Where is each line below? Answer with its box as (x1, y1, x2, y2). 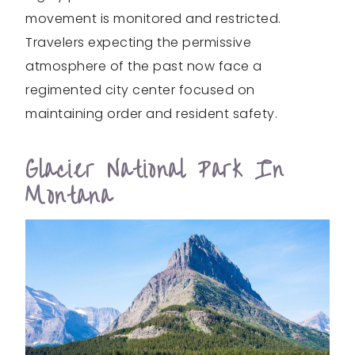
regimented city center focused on (25, 81, 255, 100)
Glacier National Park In (25, 149, 284, 192)
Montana (25, 175, 113, 218)
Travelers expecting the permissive (25, 33, 251, 52)
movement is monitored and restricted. (25, 10, 281, 29)
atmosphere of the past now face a (25, 57, 262, 76)
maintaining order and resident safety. (25, 105, 277, 124)
